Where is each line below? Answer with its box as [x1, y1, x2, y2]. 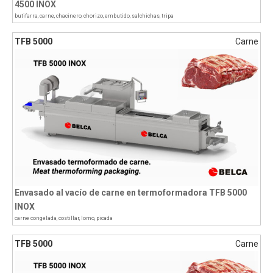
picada [96, 214, 113, 221]
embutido [105, 12, 130, 19]
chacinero [56, 12, 82, 19]
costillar [58, 214, 79, 221]
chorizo [83, 12, 103, 19]
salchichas [132, 12, 160, 19]
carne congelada [15, 214, 57, 221]
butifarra [15, 12, 38, 19]
